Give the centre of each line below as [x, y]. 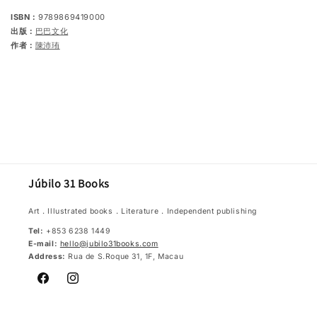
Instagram [91, 286]
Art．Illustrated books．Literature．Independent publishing [143, 211]
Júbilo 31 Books [69, 183]
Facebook [60, 286]
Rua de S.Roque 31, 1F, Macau [125, 257]
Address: [47, 257]
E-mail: [43, 244]
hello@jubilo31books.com [109, 244]
